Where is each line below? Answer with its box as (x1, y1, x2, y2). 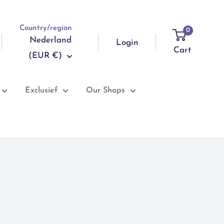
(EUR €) (28, 51, 62, 60)
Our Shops (86, 86, 125, 94)
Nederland (29, 36, 71, 44)
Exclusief (25, 86, 57, 94)
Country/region (19, 24, 72, 32)
